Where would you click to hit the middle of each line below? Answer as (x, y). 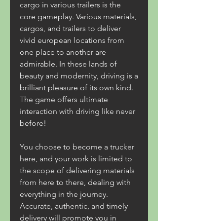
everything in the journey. (64, 194)
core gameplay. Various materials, (78, 17)
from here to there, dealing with (75, 182)
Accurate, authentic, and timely (74, 206)
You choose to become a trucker (77, 147)
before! (33, 123)
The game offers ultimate (64, 99)
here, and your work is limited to (76, 159)
